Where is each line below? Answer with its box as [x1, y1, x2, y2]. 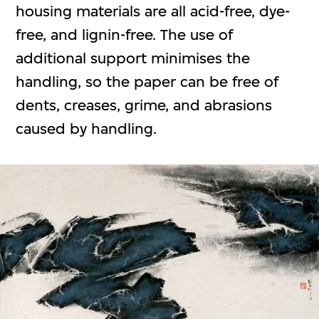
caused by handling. [16, 119, 157, 137]
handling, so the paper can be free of [16, 72, 279, 90]
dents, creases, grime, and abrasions [16, 95, 273, 114]
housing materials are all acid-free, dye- [16, 1, 291, 20]
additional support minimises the [16, 48, 251, 67]
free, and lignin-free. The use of [16, 25, 234, 43]
